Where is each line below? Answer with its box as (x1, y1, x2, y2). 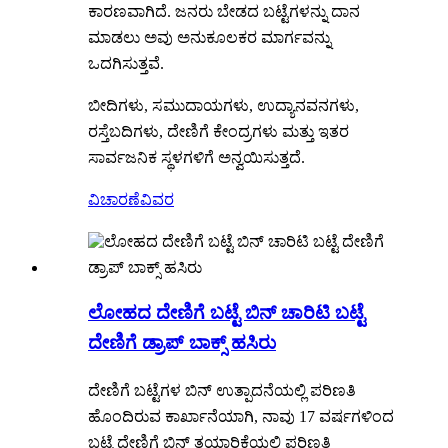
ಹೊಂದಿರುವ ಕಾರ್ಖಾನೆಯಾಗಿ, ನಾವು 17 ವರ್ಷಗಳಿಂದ (88, 408, 394, 426)
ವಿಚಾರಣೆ (88, 190, 140, 208)
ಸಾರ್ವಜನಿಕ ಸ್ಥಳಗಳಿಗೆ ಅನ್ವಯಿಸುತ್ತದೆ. (88, 148, 305, 166)
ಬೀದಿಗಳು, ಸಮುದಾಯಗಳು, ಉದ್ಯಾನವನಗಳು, (88, 96, 359, 114)
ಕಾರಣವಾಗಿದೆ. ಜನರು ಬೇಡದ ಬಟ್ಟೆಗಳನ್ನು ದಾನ (88, 2, 360, 20)
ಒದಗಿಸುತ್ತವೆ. (88, 54, 164, 72)
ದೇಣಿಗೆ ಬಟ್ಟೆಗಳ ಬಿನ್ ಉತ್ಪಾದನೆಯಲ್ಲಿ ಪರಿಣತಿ (88, 382, 356, 400)
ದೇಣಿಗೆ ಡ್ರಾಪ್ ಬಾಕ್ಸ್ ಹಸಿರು (88, 332, 276, 354)
